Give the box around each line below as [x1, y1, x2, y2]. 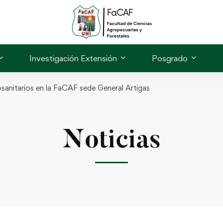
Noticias [62, 128, 161, 154]
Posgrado [151, 53, 188, 63]
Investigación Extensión [29, 53, 117, 63]
